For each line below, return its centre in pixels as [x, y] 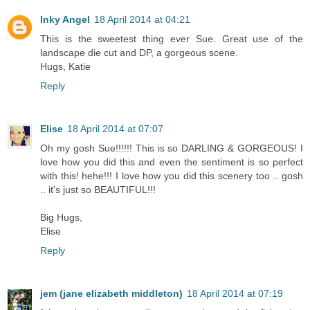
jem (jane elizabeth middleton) [111, 293]
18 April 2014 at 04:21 [142, 19]
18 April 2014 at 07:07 [115, 128]
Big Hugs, [61, 217]
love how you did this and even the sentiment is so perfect [172, 162]
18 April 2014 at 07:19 [235, 293]
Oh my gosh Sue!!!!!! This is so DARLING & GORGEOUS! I [172, 148]
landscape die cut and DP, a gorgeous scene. [139, 52]
